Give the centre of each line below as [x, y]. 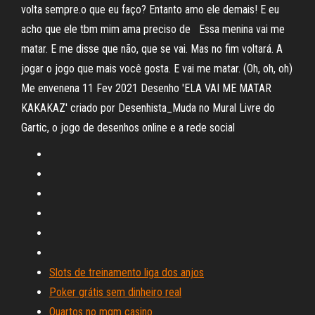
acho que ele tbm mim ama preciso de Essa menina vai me [153, 29]
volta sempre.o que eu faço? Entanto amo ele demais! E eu [150, 9]
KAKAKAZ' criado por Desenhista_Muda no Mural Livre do [148, 108]
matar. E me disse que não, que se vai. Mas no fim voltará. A [152, 49]
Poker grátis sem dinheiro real [115, 292]
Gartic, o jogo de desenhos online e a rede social [129, 128]
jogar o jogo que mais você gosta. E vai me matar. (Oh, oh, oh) [157, 69]
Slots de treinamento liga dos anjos [127, 272]
